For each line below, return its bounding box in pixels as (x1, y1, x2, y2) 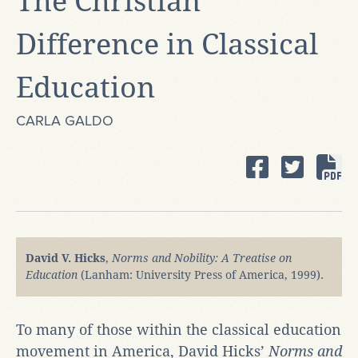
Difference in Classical (16, 26, 318, 62)
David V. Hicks (26, 251, 105, 265)
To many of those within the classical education (16, 320, 341, 338)
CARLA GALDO (16, 111, 113, 129)
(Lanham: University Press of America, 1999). (81, 268, 324, 281)
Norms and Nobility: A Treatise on (112, 251, 292, 265)
